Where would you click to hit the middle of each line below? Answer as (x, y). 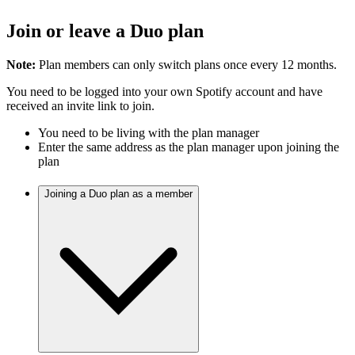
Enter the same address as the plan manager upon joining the (189, 147)
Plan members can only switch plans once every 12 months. (186, 64)
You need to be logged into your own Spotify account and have (164, 91)
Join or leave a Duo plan (105, 31)
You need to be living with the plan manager (149, 132)
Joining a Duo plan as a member (118, 193)
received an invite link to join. (80, 105)
